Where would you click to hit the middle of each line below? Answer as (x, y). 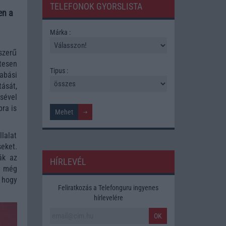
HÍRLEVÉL (68, 161)
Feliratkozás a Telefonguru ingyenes (108, 187)
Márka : (60, 32)
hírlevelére (108, 197)
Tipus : (59, 70)
